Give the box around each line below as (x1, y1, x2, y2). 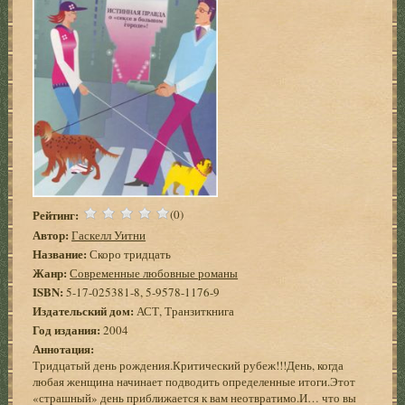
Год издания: (33, 320, 101, 338)
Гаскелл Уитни (71, 226, 146, 243)
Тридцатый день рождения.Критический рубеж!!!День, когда (33, 356, 344, 373)
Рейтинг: (33, 205, 80, 223)
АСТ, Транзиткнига (134, 302, 235, 319)
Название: (33, 244, 88, 262)
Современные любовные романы (70, 264, 239, 281)
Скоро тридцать (87, 245, 172, 262)
